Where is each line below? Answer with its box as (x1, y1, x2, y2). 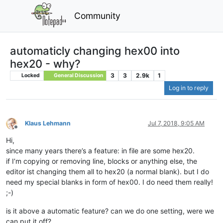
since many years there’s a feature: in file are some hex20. (6, 146, 195, 155)
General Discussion (52, 72, 104, 79)
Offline (15, 126, 34, 134)
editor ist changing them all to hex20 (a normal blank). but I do (6, 167, 209, 176)
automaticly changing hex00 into (10, 44, 180, 57)
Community (74, 10, 121, 21)
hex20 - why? (10, 57, 81, 70)
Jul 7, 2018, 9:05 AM (148, 119, 205, 127)
